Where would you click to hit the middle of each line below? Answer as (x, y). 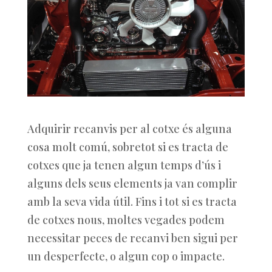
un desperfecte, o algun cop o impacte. (126, 256)
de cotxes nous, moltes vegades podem (126, 220)
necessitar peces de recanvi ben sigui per (132, 238)
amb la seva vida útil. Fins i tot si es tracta (132, 202)
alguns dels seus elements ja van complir (132, 183)
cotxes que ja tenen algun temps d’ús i (124, 165)
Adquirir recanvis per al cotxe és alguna (129, 129)
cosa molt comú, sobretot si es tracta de (127, 147)
